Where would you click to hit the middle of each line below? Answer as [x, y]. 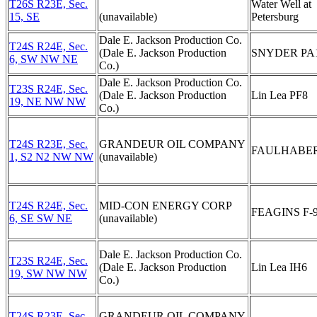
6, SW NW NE [44, 59]
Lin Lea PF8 [279, 95]
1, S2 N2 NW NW [51, 157]
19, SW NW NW [48, 273]
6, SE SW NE [41, 218]
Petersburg [275, 17]
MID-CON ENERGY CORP [166, 206]
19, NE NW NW [47, 102]
